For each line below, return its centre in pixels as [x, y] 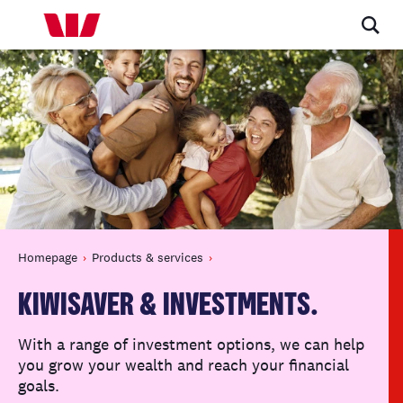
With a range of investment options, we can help [191, 344]
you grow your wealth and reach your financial [184, 365]
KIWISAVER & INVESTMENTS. [168, 306]
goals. [39, 385]
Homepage [48, 257]
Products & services [148, 257]
